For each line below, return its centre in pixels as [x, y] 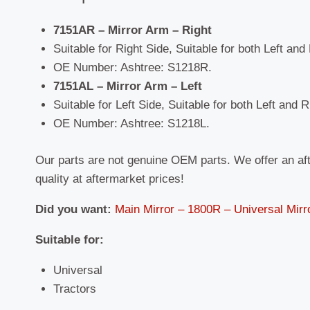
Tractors [74, 289]
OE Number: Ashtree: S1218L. [131, 124]
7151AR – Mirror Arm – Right [132, 30]
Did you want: [73, 209]
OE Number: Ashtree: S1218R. [132, 68]
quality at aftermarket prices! [110, 179]
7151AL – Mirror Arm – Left [127, 86]
